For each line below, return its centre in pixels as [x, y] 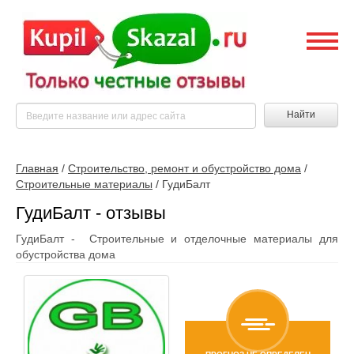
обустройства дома [66, 254]
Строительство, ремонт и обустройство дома [185, 168]
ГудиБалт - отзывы [91, 213]
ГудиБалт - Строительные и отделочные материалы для [177, 239]
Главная [37, 168]
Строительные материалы [84, 184]
